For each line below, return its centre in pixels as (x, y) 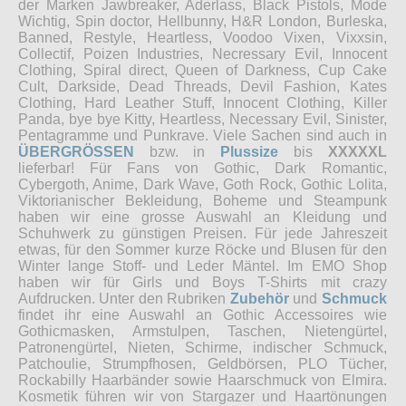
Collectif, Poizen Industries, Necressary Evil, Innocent (203, 53)
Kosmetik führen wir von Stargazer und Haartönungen (203, 396)
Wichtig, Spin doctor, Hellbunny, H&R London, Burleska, (203, 21)
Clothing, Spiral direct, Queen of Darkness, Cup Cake (203, 70)
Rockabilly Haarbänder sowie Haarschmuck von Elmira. (203, 380)
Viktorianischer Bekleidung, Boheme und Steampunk (203, 200)
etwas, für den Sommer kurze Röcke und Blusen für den (203, 249)
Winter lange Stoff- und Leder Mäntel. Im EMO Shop (203, 266)
